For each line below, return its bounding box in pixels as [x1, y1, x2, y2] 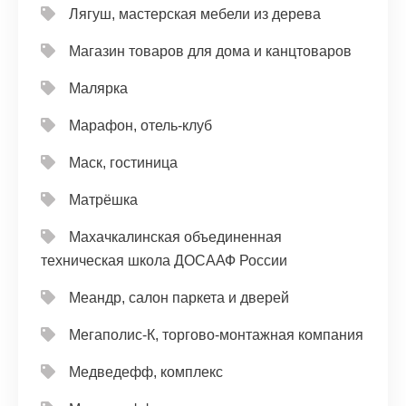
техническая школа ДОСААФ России [41, 253, 287, 268]
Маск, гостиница [69, 155, 178, 170]
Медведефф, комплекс [69, 364, 223, 380]
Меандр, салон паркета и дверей [69, 290, 289, 305]
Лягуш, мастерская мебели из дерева [69, 6, 321, 22]
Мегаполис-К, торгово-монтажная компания [69, 327, 363, 343]
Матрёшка [69, 192, 138, 208]
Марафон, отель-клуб [69, 118, 212, 133]
